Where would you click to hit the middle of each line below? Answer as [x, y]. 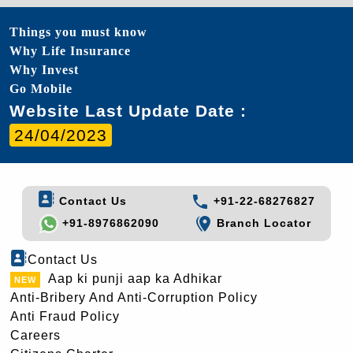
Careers [35, 336]
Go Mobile [41, 88]
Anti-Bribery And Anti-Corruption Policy [134, 298]
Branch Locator [262, 223]
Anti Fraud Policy [65, 317]
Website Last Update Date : [128, 110]
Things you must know [78, 32]
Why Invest [44, 69]
